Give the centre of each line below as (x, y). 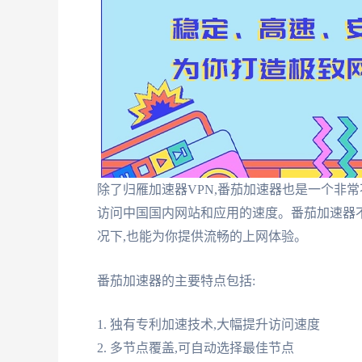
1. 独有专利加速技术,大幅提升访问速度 (208, 325)
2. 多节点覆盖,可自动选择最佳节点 (196, 348)
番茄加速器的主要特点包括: (176, 280)
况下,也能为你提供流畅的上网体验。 (202, 236)
